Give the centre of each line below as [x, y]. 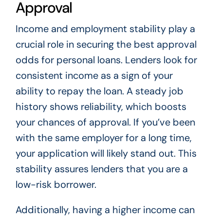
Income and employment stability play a [105, 29]
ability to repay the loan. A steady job [99, 91]
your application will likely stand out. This [106, 154]
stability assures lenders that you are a [101, 169]
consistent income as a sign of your [94, 76]
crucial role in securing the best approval [106, 45]
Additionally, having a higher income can [105, 210]
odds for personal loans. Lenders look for [106, 60]
